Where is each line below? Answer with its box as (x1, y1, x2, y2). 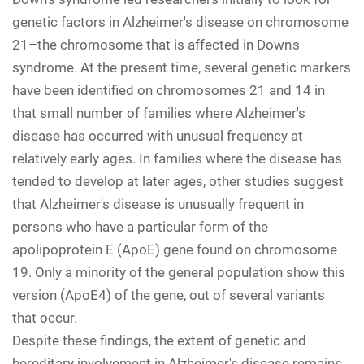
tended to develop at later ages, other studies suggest (12, 172, 344, 189)
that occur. (12, 309, 77, 326)
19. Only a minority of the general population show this (12, 263, 345, 280)
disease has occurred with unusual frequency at (12, 127, 303, 144)
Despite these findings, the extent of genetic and (12, 331, 306, 349)
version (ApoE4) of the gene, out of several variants (12, 286, 325, 303)
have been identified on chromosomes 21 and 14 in (12, 81, 325, 98)
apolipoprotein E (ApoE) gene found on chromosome (12, 240, 337, 258)
